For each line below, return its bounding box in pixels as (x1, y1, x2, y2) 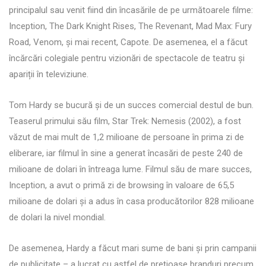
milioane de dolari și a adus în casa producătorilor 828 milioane (9, 195, 254, 207)
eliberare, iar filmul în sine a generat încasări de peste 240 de (9, 147, 243, 159)
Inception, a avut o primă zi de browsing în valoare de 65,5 (9, 179, 234, 191)
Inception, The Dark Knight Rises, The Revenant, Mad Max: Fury (9, 20, 252, 31)
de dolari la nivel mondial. (9, 211, 106, 223)
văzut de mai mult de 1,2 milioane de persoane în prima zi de (9, 131, 244, 142)
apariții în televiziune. (9, 68, 88, 80)
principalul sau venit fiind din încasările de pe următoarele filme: (9, 4, 253, 15)
